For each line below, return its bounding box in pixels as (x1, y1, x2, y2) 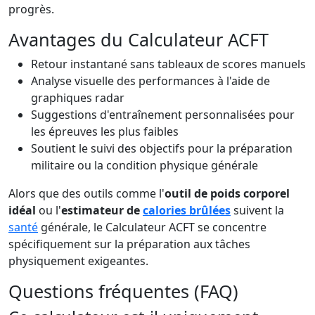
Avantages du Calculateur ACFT (8, 27, 269, 51)
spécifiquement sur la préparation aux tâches (8, 236, 250, 252)
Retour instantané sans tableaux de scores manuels (31, 56, 306, 72)
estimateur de (61, 202, 143, 218)
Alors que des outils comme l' (8, 186, 165, 201)
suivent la (231, 202, 284, 218)
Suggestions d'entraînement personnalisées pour (31, 107, 295, 122)
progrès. (8, 1, 54, 17)
